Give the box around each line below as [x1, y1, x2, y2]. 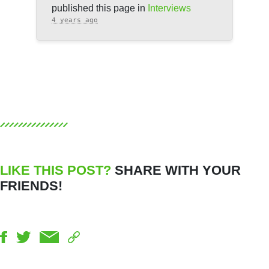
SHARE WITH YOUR [111, 162, 241, 178]
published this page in [52, 3, 148, 14]
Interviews [148, 3, 191, 14]
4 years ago [52, 16, 98, 25]
